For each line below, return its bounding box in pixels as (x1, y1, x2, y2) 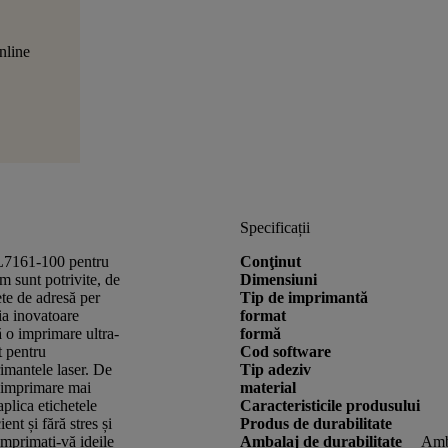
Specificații (240, 219, 310, 236)
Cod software (240, 343, 331, 360)
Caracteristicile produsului (240, 397, 420, 414)
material (240, 379, 296, 396)
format (240, 307, 286, 324)
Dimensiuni (240, 271, 317, 288)
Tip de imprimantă (240, 289, 368, 306)
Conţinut (240, 253, 301, 270)
